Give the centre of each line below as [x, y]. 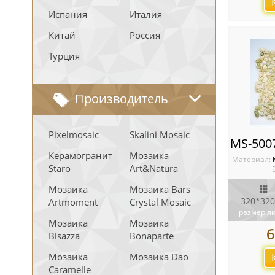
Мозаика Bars [160, 189]
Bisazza [64, 236]
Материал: [252, 159]
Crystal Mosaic [160, 202]
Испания [68, 14]
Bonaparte [152, 236]
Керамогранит [80, 155]
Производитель [122, 99]
